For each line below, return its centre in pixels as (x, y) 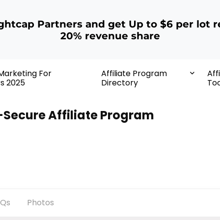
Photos (41, 203)
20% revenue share (110, 36)
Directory (119, 83)
